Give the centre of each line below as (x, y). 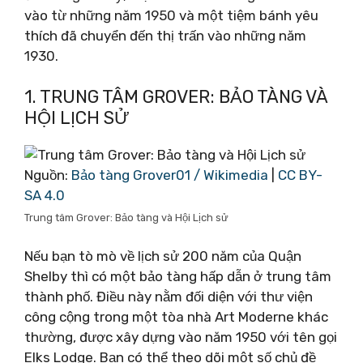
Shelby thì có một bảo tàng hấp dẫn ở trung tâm (178, 276)
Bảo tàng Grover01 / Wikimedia (170, 175)
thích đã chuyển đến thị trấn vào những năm (165, 35)
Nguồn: (48, 175)
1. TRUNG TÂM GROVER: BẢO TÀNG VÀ (176, 97)
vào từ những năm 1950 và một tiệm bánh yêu (171, 15)
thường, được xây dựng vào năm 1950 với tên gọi (181, 337)
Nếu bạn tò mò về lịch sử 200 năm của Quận (163, 256)
